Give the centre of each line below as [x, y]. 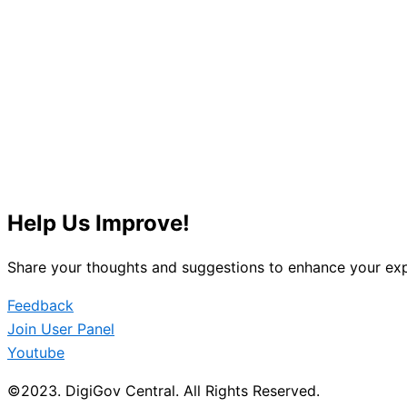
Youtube [36, 352]
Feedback [40, 305]
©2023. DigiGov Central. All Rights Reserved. [164, 391]
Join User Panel [61, 329]
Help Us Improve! [99, 223]
